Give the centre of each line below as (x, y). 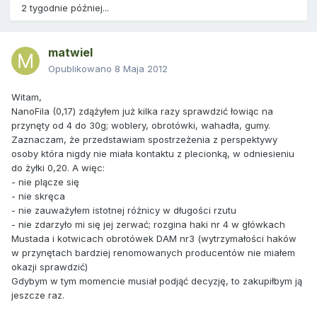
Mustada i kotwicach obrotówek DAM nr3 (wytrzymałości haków (154, 239)
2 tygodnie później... (65, 8)
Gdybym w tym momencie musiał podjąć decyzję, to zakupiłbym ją (157, 281)
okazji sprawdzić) (50, 267)
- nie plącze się (45, 182)
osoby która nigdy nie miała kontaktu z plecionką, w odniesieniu (153, 154)
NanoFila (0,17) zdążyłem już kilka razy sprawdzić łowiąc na (142, 111)
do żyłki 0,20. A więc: (58, 168)
